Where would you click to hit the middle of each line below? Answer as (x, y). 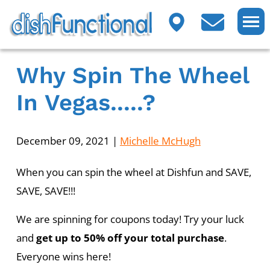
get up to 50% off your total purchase (130, 238)
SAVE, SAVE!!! (46, 190)
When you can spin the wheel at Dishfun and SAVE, (133, 172)
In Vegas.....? (86, 103)
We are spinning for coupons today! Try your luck (130, 219)
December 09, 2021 (63, 140)
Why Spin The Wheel (132, 76)
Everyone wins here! (63, 257)
